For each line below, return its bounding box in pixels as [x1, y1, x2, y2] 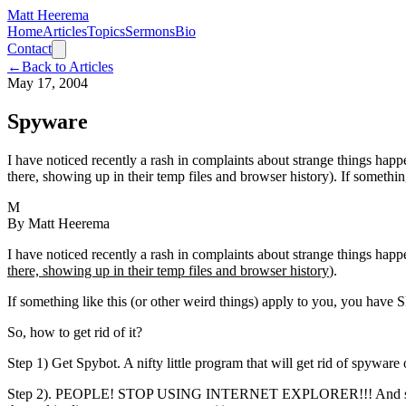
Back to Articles [22, 59, 113, 74]
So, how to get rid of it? [7, 324, 142, 340]
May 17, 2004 [7, 75, 88, 91]
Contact [7, 41, 52, 56]
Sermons [125, 24, 175, 39]
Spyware [7, 109, 88, 133]
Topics [87, 24, 125, 39]
